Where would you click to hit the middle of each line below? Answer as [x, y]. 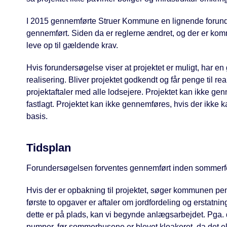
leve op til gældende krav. [72, 46]
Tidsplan [49, 148]
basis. [37, 117]
